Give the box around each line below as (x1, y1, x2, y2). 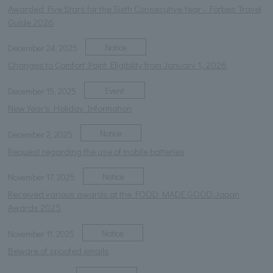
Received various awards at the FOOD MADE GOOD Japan (8, 188, 240, 200)
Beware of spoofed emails (8, 244, 110, 257)
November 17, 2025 (8, 171, 76, 183)
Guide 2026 (8, 15, 54, 28)
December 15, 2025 (8, 85, 77, 97)
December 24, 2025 (8, 42, 78, 54)
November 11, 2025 (8, 228, 75, 239)
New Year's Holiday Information (8, 101, 132, 114)
